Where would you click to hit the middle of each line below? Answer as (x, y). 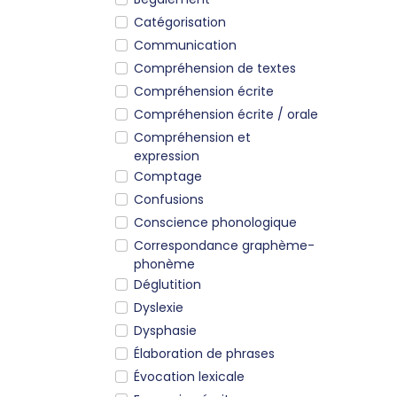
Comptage (168, 176)
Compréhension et (192, 137)
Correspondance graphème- (224, 245)
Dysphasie (165, 330)
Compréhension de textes (215, 68)
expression (167, 156)
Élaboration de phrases (204, 353)
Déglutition (167, 284)
